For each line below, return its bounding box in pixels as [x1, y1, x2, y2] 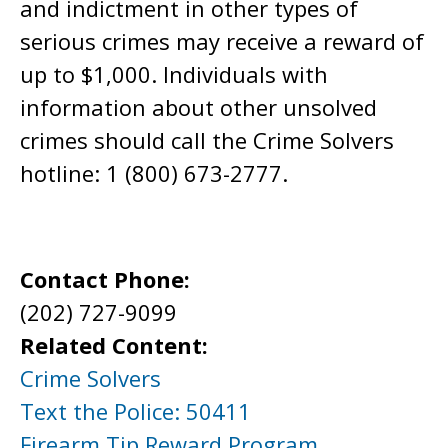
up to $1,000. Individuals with [20, 59, 328, 89]
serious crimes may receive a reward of [20, 26, 424, 56]
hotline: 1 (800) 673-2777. [20, 158, 288, 188]
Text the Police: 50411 [20, 396, 251, 426]
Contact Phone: [20, 264, 196, 294]
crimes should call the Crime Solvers [20, 125, 394, 155]
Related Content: [20, 330, 214, 360]
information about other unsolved [20, 92, 377, 122]
